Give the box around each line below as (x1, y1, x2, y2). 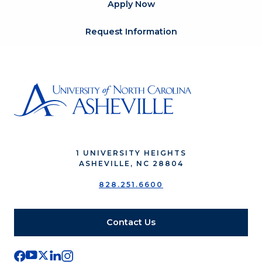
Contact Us (106, 217, 156, 228)
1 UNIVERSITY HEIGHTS (75, 149, 187, 158)
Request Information (85, 26, 177, 37)
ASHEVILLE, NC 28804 (78, 159, 184, 168)
